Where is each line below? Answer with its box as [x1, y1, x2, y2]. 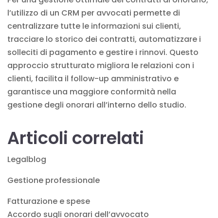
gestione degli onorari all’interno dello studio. [7, 99, 186, 110]
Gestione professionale [7, 174, 100, 186]
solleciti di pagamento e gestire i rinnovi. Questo [7, 46, 199, 58]
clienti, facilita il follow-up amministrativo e [7, 73, 179, 84]
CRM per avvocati [61, 7, 131, 18]
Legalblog [7, 153, 46, 165]
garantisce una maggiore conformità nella [7, 86, 176, 97]
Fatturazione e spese [7, 195, 90, 207]
